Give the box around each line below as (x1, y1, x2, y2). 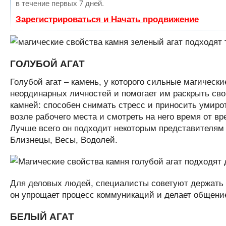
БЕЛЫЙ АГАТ (10, 209, 74, 223)
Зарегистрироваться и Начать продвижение (15, 13, 199, 25)
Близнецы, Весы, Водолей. (10, 133, 118, 145)
